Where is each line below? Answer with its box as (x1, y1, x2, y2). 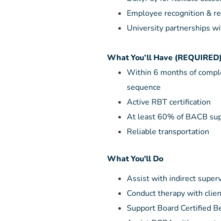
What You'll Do (107, 153, 163, 164)
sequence (127, 82, 161, 93)
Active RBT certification (127, 97, 211, 108)
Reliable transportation (127, 126, 209, 137)
